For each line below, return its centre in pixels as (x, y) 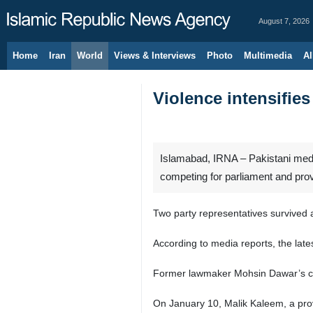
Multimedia (268, 56)
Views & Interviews (155, 56)
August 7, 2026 (284, 21)
